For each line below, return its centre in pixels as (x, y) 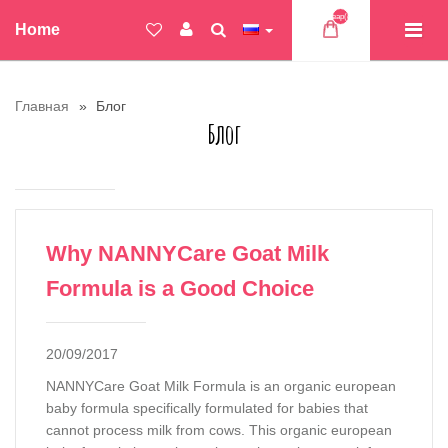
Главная (42, 106)
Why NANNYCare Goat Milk (187, 253)
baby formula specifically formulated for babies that (207, 408)
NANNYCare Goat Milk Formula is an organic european (221, 386)
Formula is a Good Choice (180, 288)
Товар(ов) (340, 16)
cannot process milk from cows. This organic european (219, 430)
